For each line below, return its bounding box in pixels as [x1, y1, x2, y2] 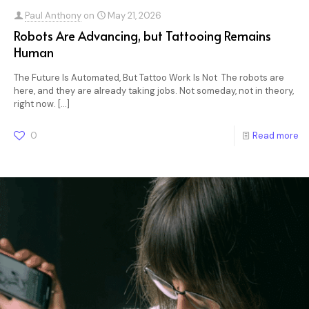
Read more [252, 130, 299, 141]
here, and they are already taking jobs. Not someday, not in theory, [14, 85, 294, 97]
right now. [14, 98, 56, 110]
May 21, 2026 [108, 10, 161, 21]
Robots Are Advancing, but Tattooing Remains [14, 27, 271, 44]
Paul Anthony [25, 10, 81, 21]
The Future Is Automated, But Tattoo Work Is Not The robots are [14, 72, 284, 83]
